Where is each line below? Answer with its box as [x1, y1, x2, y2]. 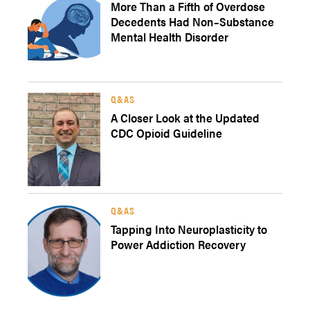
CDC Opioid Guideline [111, 125, 222, 141]
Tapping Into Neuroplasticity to [111, 221, 267, 237]
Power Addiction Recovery [111, 236, 246, 253]
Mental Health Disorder [111, 28, 228, 45]
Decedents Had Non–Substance [111, 13, 274, 30]
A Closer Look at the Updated [111, 109, 259, 126]
